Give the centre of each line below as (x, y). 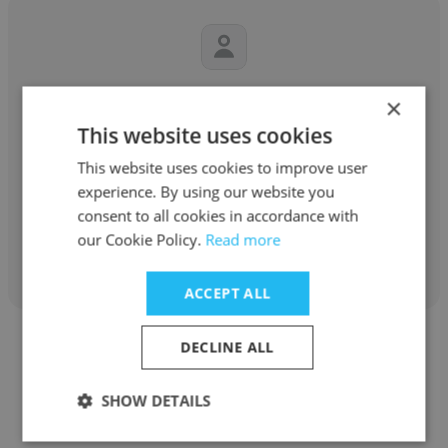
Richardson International (224, 137)
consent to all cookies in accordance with (218, 215)
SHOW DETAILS (156, 400)
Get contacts (224, 241)
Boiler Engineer (224, 177)
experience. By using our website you (206, 191)
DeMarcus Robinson (224, 97)
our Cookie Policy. (141, 239)
